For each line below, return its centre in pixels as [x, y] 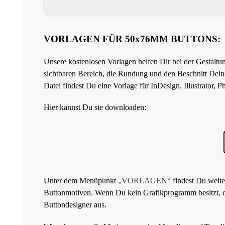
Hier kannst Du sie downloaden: [95, 107]
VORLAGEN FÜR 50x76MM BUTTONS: [132, 39]
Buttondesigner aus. [75, 205]
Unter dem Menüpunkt [81, 181]
